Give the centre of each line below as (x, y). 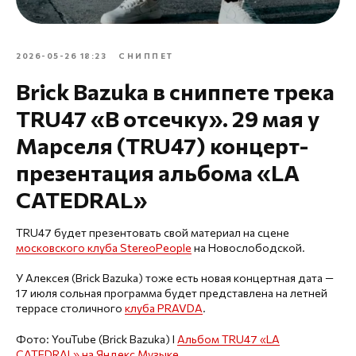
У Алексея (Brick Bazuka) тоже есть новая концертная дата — (175, 278)
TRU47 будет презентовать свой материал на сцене (153, 232)
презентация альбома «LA (158, 172)
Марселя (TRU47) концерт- (162, 145)
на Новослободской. (248, 248)
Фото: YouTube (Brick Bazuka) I (97, 339)
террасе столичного (70, 308)
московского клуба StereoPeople (104, 248)
